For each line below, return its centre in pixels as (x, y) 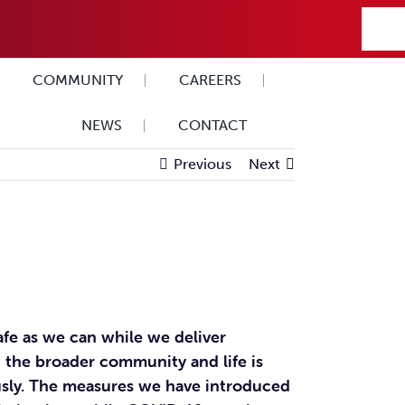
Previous (202, 164)
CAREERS (211, 80)
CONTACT (213, 125)
